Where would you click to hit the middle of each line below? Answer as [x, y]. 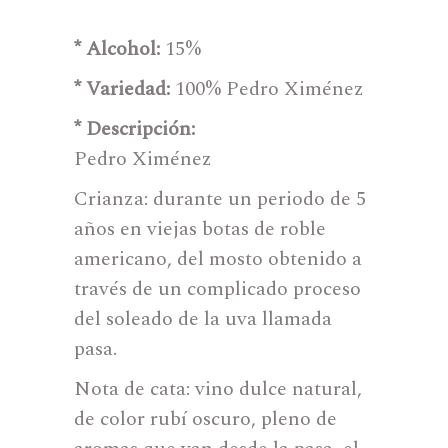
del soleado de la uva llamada [203, 319]
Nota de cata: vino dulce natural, [218, 389]
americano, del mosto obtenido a [218, 259]
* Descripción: [134, 129]
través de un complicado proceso [217, 289]
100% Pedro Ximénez [269, 89]
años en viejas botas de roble [200, 229]
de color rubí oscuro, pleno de [205, 419]
